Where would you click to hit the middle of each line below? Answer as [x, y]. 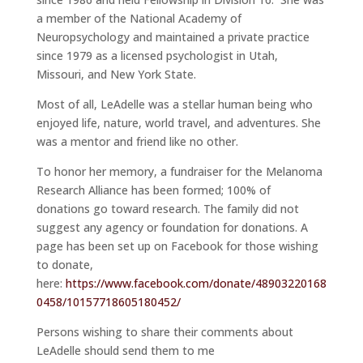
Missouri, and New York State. [116, 75]
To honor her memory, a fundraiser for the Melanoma [179, 172]
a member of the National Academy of [139, 19]
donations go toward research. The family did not [167, 209]
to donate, [64, 265]
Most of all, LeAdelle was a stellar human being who [174, 105]
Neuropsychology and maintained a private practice [173, 37]
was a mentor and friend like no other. [139, 142]
